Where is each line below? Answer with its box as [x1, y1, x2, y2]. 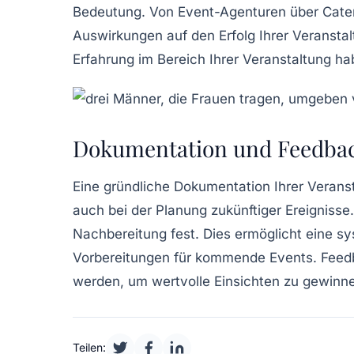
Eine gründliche [73, 178, 174, 194]
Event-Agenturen [178, 3, 286, 20]
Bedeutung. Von [73, 3, 178, 20]
